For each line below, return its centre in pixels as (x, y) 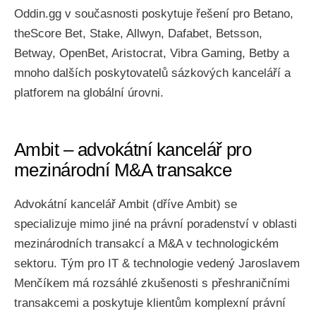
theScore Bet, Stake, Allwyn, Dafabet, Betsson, (138, 34)
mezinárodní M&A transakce (123, 170)
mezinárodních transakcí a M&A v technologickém (146, 244)
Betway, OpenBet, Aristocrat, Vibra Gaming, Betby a (152, 53)
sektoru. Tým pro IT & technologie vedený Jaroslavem (157, 263)
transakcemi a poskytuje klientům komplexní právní (150, 303)
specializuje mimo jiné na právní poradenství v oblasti (156, 224)
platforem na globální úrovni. (89, 93)
